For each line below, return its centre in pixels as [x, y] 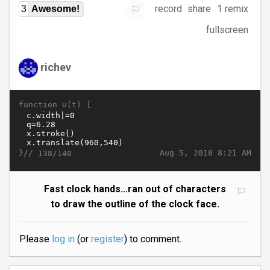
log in [63, 239]
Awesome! [55, 8]
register [107, 239]
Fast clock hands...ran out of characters [135, 189]
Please [36, 239]
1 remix [233, 9]
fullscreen [227, 30]
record [169, 9]
